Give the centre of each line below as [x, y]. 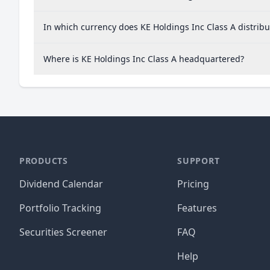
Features [197, 208]
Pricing [193, 184]
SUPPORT [199, 161]
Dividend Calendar [61, 184]
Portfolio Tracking [60, 208]
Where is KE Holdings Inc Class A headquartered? [144, 59]
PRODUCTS [44, 161]
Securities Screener [63, 232]
